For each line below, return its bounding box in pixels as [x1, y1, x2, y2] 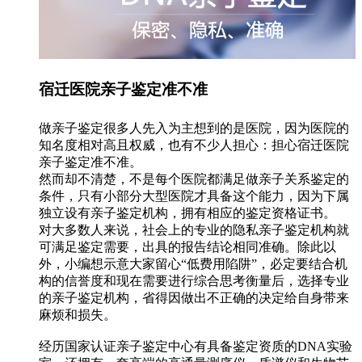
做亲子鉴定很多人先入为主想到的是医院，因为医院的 [39, 120, 349, 135]
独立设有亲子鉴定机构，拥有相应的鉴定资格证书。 [39, 205, 336, 220]
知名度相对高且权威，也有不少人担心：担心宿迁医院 [39, 137, 349, 152]
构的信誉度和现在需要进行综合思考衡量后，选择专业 [39, 273, 349, 288]
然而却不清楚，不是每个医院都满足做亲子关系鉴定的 [39, 171, 349, 186]
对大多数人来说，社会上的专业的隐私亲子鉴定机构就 [39, 222, 349, 237]
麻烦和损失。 [39, 307, 116, 322]
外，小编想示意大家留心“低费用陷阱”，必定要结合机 [39, 256, 347, 271]
